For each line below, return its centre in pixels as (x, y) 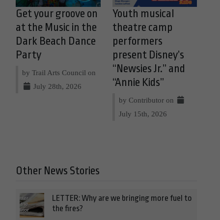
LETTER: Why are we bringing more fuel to (122, 198)
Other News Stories (58, 171)
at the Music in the (56, 27)
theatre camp (142, 27)
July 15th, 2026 (143, 113)
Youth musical (143, 14)
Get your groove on (57, 14)
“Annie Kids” (138, 82)
